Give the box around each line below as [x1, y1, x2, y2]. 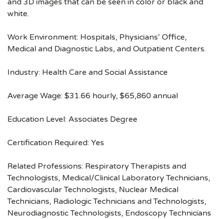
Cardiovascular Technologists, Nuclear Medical [7, 184, 178, 195]
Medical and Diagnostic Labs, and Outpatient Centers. [7, 44, 206, 54]
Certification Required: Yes [7, 137, 104, 148]
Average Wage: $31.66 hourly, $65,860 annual [7, 90, 178, 101]
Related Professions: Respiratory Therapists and [7, 161, 186, 171]
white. [7, 8, 29, 19]
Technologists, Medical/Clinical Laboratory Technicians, [7, 173, 210, 183]
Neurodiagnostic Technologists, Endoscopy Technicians [7, 208, 211, 218]
